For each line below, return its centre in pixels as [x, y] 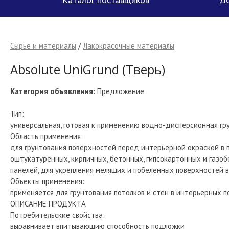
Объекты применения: [47, 181]
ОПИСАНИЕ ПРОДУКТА [48, 203]
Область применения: [47, 136]
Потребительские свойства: [58, 215]
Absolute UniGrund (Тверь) [88, 69]
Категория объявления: [53, 91]
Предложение [120, 91]
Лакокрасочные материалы [129, 46]
